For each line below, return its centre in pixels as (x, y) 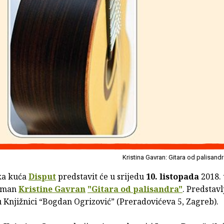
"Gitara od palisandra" (135, 189)
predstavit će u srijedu (102, 177)
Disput (42, 177)
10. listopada (172, 177)
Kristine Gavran (52, 189)
